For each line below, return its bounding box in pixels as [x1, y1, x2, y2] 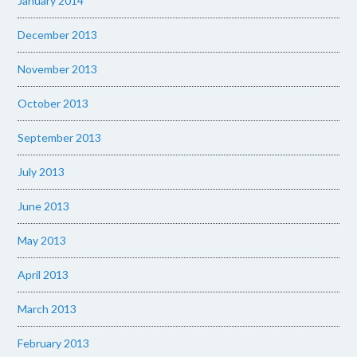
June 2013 [18, 199, 70, 213]
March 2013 [18, 302, 77, 316]
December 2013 [18, 28, 98, 41]
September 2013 [18, 131, 102, 144]
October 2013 [18, 96, 89, 110]
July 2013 [18, 165, 65, 178]
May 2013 [18, 233, 67, 247]
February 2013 [18, 336, 90, 350]
